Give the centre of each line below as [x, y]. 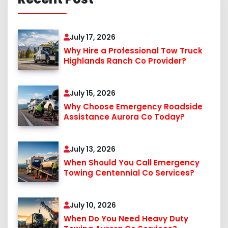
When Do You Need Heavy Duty [126, 219]
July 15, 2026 [93, 93]
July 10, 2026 [93, 205]
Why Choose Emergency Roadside [133, 107]
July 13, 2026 [93, 149]
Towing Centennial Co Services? [129, 173]
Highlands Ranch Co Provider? [125, 61]
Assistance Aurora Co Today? [124, 117]
